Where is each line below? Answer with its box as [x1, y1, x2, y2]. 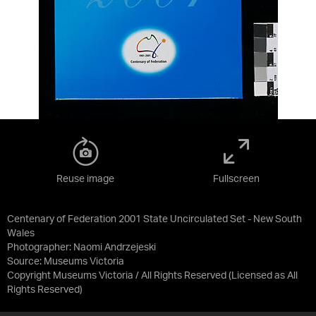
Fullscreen [213, 174, 260, 184]
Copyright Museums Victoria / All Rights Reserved [7, 271, 226, 281]
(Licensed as [229, 271, 287, 281]
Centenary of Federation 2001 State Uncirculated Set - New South [7, 214, 302, 224]
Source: [7, 257, 44, 267]
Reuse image [56, 174, 114, 184]
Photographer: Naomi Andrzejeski [7, 243, 156, 253]
